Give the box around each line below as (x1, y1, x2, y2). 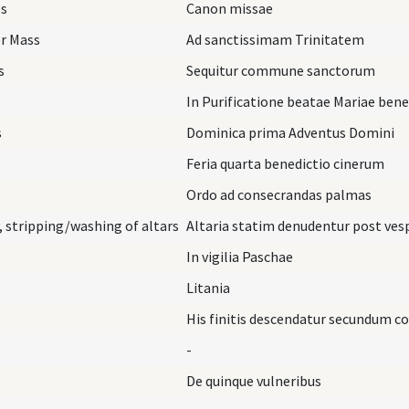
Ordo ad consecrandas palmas (186, 184, 372, 204)
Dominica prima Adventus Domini (186, 122, 394, 142)
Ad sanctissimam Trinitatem (186, 29, 364, 48)
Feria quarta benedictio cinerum (186, 153, 384, 173)
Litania (186, 278, 230, 297)
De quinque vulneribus (186, 371, 321, 390)
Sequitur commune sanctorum (186, 60, 375, 79)
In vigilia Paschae (186, 246, 293, 266)
